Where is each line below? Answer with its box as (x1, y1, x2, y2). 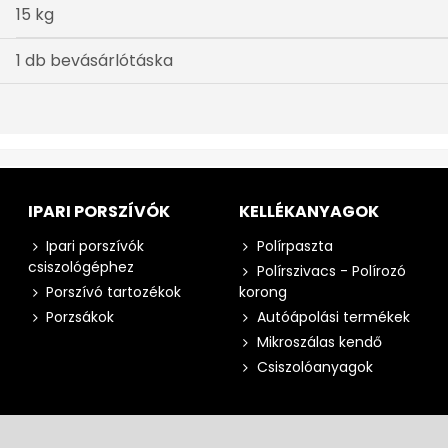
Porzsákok (46, 307, 115, 328)
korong (238, 282, 287, 303)
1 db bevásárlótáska (16, 49, 173, 73)
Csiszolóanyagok (256, 357, 373, 378)
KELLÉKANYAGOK (238, 200, 379, 224)
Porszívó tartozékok (46, 282, 182, 303)
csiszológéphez (28, 257, 135, 278)
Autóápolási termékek (256, 307, 410, 328)
